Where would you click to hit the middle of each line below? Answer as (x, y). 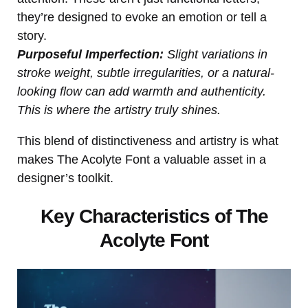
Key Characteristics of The (154, 216)
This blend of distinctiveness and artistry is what (148, 141)
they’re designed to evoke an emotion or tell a (142, 17)
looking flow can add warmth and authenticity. (142, 91)
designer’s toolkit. (65, 178)
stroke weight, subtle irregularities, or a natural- (146, 73)
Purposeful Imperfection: (90, 54)
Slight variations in (216, 54)
